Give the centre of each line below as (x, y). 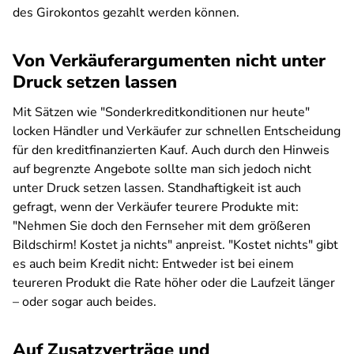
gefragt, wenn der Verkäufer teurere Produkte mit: (156, 207)
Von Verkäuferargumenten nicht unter (169, 61)
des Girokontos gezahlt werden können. (126, 13)
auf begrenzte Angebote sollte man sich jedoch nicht (162, 169)
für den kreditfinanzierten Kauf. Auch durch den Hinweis (171, 150)
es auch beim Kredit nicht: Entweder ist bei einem (153, 264)
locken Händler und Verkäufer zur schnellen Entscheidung (177, 131)
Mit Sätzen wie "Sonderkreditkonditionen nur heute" (161, 112)
